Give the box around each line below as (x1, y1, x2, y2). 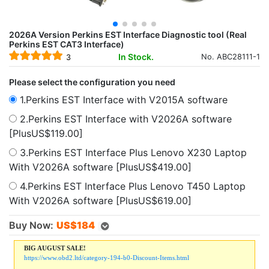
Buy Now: (9, 219, 53, 231)
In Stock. (118, 51, 154, 62)
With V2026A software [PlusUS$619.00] (9, 195, 192, 207)
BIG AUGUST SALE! (24, 244, 86, 252)
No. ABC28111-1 (201, 52, 260, 61)
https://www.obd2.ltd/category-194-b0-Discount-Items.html (24, 254, 189, 261)
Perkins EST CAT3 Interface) (9, 39, 124, 49)
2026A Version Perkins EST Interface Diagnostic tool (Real (9, 29, 247, 40)
